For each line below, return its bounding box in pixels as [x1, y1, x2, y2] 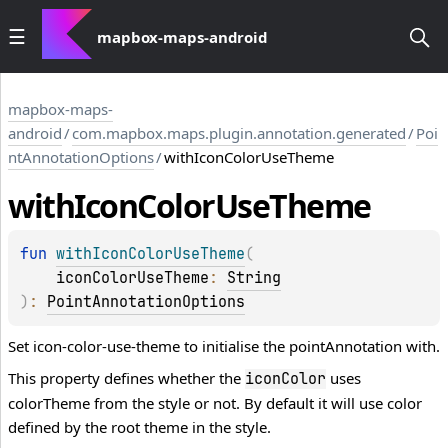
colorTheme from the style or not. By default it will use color [8, 393, 422, 414]
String [227, 268, 281, 289]
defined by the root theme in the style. [8, 417, 271, 438]
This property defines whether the [8, 368, 245, 389]
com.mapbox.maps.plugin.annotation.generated [72, 123, 406, 143]
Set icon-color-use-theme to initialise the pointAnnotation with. [8, 336, 440, 357]
